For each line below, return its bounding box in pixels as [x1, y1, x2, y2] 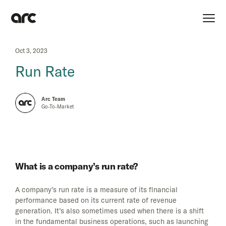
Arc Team [41, 96, 65, 102]
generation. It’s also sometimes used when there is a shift [15, 206, 204, 216]
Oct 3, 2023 [15, 47, 47, 54]
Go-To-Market [41, 103, 74, 110]
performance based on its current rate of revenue [15, 196, 177, 205]
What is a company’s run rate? [15, 160, 139, 173]
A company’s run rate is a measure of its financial [15, 185, 178, 195]
